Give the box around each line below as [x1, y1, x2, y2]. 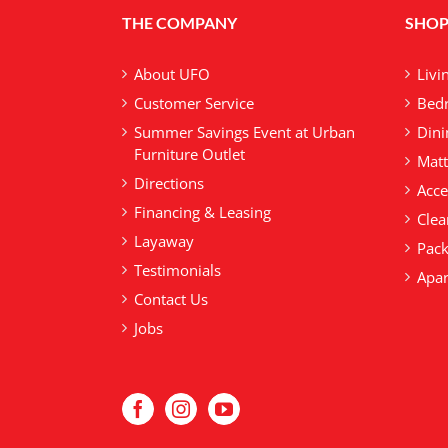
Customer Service [134, 92, 254, 113]
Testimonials [134, 259, 221, 280]
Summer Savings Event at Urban [134, 121, 355, 142]
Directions [134, 172, 204, 193]
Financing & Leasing [134, 201, 271, 222]
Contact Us [134, 288, 208, 309]
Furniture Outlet [134, 143, 245, 164]
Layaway [134, 230, 194, 251]
